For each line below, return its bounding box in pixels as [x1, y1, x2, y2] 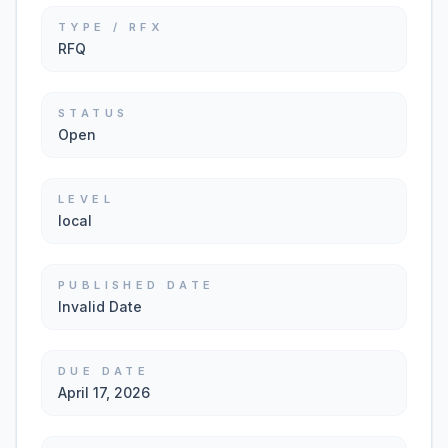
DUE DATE [58, 364, 150, 378]
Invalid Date [58, 298, 142, 315]
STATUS [58, 106, 129, 120]
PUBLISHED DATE [58, 278, 215, 292]
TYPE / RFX [58, 20, 163, 34]
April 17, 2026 [58, 384, 150, 401]
